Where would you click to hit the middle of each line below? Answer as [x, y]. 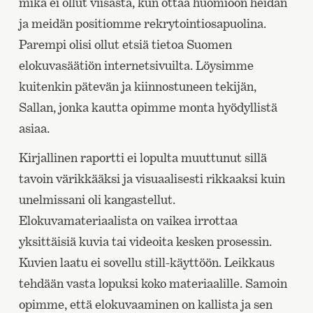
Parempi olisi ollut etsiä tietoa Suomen [125, 45]
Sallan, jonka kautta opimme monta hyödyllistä [148, 108]
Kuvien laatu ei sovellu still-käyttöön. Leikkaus [146, 263]
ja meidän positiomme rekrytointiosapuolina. [142, 24]
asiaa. [34, 129]
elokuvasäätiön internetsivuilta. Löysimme [136, 66]
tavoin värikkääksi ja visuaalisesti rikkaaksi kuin [152, 179]
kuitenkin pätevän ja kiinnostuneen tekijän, [137, 87]
